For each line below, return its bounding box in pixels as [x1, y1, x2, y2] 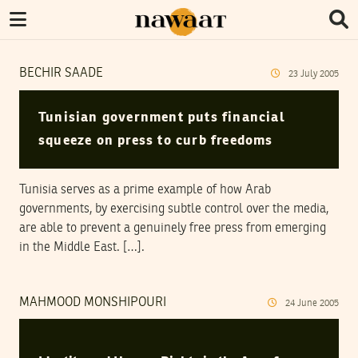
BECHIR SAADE [19, 67, 103, 80]
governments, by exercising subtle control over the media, [19, 202, 328, 216]
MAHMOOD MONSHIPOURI [19, 296, 166, 309]
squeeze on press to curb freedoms [38, 133, 273, 148]
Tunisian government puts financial [38, 110, 285, 125]
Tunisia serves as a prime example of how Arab [19, 183, 271, 197]
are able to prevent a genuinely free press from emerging [19, 221, 326, 235]
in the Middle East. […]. [19, 241, 145, 254]
